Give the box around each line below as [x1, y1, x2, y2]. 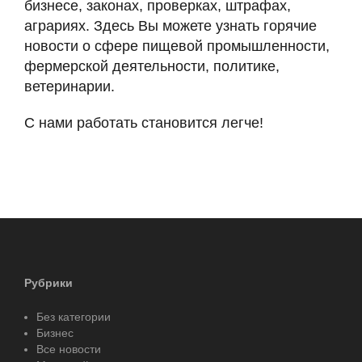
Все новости [36, 343, 101, 356]
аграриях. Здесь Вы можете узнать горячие [24, 18, 317, 35]
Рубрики [24, 276, 73, 290]
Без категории [36, 310, 111, 324]
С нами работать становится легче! [24, 115, 263, 132]
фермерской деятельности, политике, [24, 58, 280, 75]
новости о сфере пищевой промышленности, [24, 38, 330, 55]
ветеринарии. [24, 78, 115, 95]
